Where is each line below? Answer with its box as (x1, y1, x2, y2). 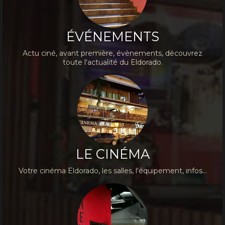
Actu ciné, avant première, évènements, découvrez (23, 49, 202, 58)
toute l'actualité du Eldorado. (62, 58, 163, 67)
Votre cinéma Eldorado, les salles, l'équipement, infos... (18, 166, 207, 176)
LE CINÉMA (75, 146, 150, 162)
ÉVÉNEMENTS (66, 29, 159, 45)
